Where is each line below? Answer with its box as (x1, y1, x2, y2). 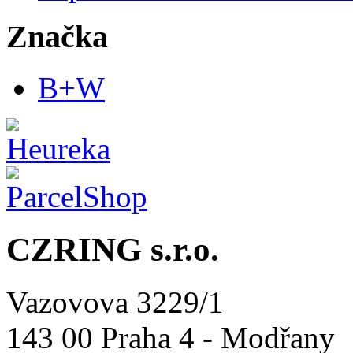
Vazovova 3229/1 (6, 285, 224, 319)
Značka (6, 19, 108, 55)
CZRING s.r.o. (6, 231, 219, 269)
